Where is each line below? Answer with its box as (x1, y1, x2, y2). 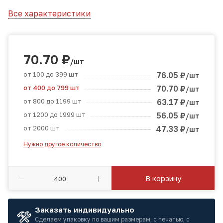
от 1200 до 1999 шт (23, 111, 86, 118)
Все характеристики (8, 8, 91, 18)
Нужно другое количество (23, 140, 101, 148)
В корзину (145, 174, 181, 183)
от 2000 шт (23, 124, 60, 132)
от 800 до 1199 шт (23, 97, 82, 105)
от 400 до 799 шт (23, 84, 80, 92)
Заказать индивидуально (35, 205, 134, 214)
